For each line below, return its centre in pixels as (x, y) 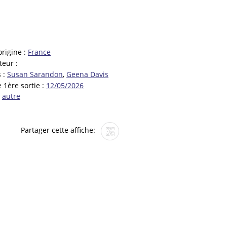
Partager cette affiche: (59, 130)
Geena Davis (87, 74)
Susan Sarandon (35, 74)
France (39, 52)
